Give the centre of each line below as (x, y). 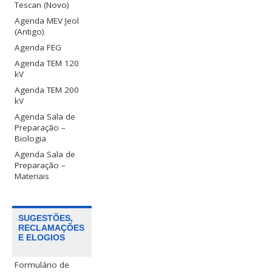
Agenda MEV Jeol (47, 20)
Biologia (31, 138)
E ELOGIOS (42, 237)
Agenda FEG (38, 47)
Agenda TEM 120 (47, 63)
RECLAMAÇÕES (52, 227)
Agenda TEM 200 (47, 90)
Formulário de (42, 264)
